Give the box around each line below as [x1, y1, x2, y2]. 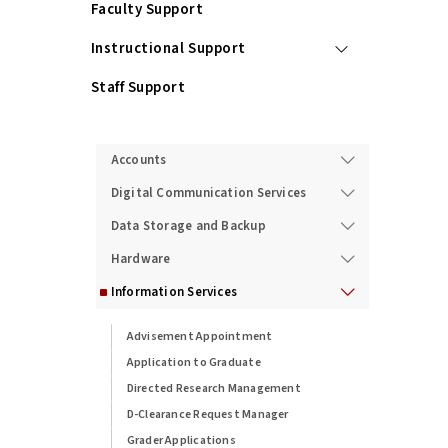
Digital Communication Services [110, 183, 307, 202]
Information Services [110, 282, 238, 301]
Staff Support [90, 76, 186, 98]
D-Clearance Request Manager [126, 405, 289, 423]
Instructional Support [90, 37, 246, 59]
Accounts [110, 150, 167, 169]
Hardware [110, 249, 171, 268]
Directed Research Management [126, 379, 301, 397]
